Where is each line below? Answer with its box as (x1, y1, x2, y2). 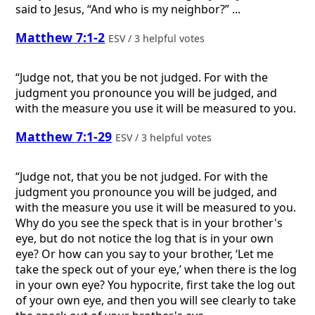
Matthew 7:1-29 (15, 128, 112, 146)
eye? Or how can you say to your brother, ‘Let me (15, 246, 274, 262)
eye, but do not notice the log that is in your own (15, 231, 274, 247)
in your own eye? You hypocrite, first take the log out (15, 277, 296, 293)
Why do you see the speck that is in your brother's (15, 215, 283, 231)
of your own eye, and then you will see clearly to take (15, 292, 297, 309)
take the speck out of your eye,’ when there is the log (15, 262, 297, 278)
